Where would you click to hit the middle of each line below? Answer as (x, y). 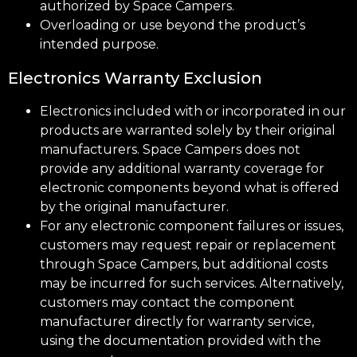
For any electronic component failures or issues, (192, 226)
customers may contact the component (167, 302)
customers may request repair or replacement (188, 245)
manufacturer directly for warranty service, (177, 321)
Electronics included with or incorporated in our (193, 111)
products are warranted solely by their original (188, 130)
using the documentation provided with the (180, 340)
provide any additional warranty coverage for (182, 168)
